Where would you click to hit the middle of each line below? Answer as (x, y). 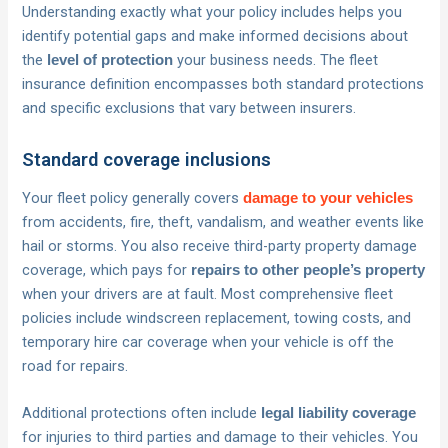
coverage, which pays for (107, 270)
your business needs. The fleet (276, 60)
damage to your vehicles (328, 198)
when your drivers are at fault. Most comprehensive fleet (208, 294)
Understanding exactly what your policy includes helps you (212, 12)
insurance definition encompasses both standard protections (223, 84)
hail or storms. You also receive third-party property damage (220, 246)
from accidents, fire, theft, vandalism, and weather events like (223, 222)
